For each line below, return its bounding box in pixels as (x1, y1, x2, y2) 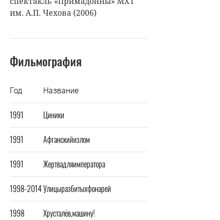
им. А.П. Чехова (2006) (10, 7, 97, 18)
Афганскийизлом (43, 133, 90, 145)
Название (43, 85, 79, 95)
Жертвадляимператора (43, 158, 105, 170)
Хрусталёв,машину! (43, 207, 95, 219)
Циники (43, 109, 64, 121)
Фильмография (10, 52, 82, 70)
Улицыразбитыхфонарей (43, 182, 111, 194)
